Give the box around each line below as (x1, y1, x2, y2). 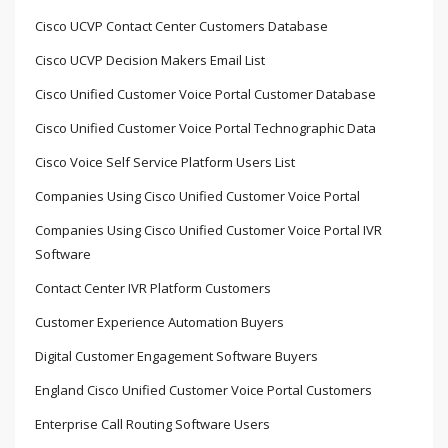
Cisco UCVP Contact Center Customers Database (35, 17, 328, 36)
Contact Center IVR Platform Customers (35, 279, 271, 298)
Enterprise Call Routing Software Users (35, 415, 270, 434)
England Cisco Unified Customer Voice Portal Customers (35, 381, 372, 400)
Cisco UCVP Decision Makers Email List (35, 51, 265, 70)
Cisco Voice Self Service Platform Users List (35, 153, 295, 172)
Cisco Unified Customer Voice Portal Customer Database (35, 85, 376, 104)
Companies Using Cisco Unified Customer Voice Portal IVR (35, 221, 382, 240)
